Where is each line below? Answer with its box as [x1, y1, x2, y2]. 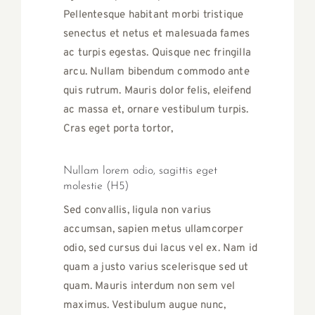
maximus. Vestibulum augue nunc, [63, 299, 226, 313]
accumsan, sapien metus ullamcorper [63, 223, 243, 237]
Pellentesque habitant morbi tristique [63, 8, 244, 22]
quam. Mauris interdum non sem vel [63, 280, 236, 294]
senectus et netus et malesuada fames [63, 27, 250, 41]
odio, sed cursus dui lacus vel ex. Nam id [63, 242, 258, 256]
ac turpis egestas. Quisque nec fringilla [63, 46, 251, 60]
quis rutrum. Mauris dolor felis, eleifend [63, 84, 252, 98]
